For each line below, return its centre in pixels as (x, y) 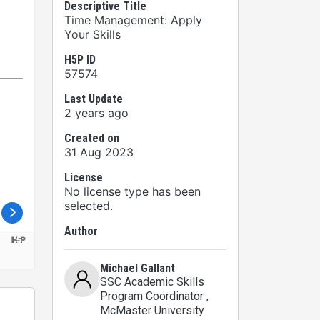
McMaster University (152, 310)
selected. (89, 206)
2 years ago (96, 113)
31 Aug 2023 (99, 152)
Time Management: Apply (133, 20)
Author (81, 231)
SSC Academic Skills (152, 282)
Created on (92, 138)
